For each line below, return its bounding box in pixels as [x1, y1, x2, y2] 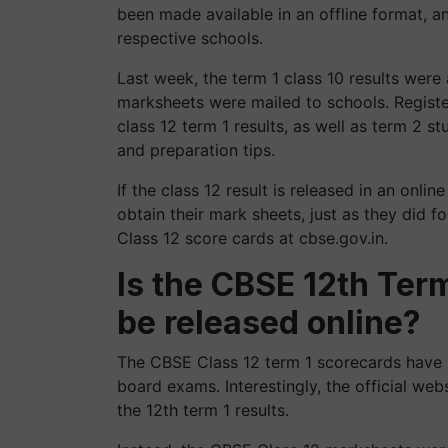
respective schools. [117, 27, 263, 48]
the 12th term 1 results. [117, 399, 289, 420]
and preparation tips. [117, 139, 275, 160]
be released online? [117, 302, 421, 342]
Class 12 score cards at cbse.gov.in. [117, 227, 388, 248]
